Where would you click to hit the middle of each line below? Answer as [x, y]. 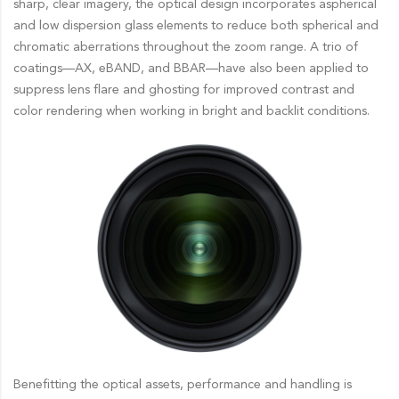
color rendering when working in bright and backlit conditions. [191, 111]
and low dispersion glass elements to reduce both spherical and [196, 25]
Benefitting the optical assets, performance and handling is [183, 384]
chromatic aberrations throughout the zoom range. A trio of [186, 47]
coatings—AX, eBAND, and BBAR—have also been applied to [191, 68]
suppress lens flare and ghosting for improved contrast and [184, 90]
